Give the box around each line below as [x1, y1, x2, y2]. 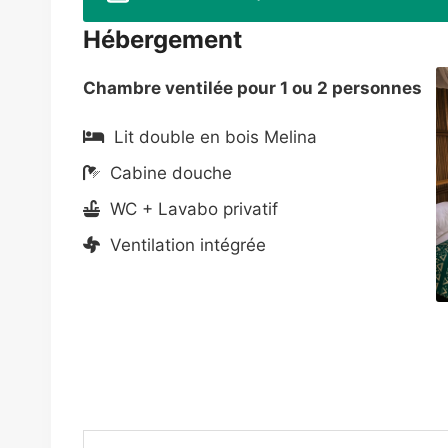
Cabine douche [100, 163, 232, 184]
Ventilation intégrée [100, 235, 266, 256]
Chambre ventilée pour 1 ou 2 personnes [83, 78, 422, 99]
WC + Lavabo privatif [100, 199, 278, 220]
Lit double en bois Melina [104, 127, 317, 148]
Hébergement [83, 25, 242, 55]
